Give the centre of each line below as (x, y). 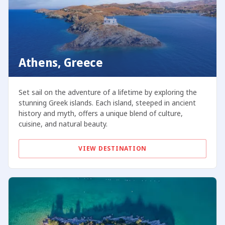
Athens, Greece (61, 63)
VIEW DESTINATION (113, 149)
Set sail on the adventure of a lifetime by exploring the (107, 92)
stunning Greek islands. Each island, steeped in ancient (107, 103)
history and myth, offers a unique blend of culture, (100, 114)
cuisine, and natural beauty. (63, 124)
